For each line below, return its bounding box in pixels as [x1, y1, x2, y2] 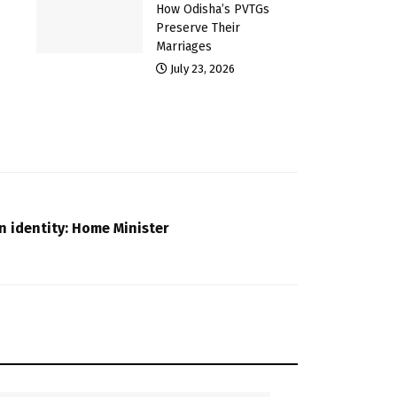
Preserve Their [155, 19, 240, 35]
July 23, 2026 [167, 61, 235, 75]
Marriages [155, 38, 212, 54]
